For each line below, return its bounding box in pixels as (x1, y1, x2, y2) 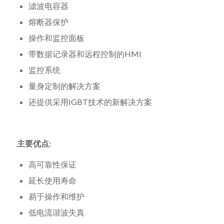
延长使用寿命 (28, 175, 76, 185)
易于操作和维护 (28, 191, 84, 201)
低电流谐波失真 (28, 207, 84, 217)
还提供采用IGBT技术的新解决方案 (28, 96, 152, 106)
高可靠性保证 (28, 159, 76, 169)
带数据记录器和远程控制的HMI (28, 48, 141, 58)
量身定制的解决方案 (28, 80, 100, 90)
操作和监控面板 (28, 32, 84, 42)
